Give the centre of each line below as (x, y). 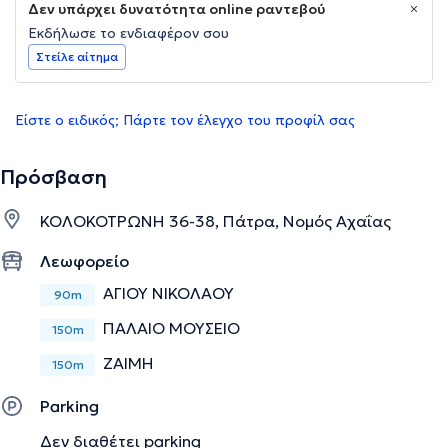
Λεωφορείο (84, 261)
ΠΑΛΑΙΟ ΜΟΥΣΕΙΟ (171, 328)
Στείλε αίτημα (77, 57)
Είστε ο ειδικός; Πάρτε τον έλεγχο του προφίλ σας (185, 120)
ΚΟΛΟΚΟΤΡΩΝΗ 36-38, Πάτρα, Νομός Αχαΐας (215, 221)
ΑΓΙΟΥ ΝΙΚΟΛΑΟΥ (168, 293)
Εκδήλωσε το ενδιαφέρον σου (128, 33)
